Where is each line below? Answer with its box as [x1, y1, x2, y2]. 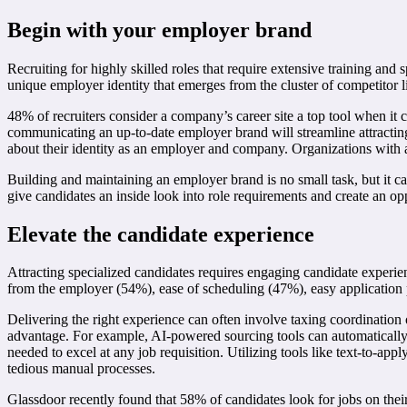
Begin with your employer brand [7, 17, 312, 42]
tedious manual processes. [7, 361, 155, 377]
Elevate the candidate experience [7, 222, 314, 246]
